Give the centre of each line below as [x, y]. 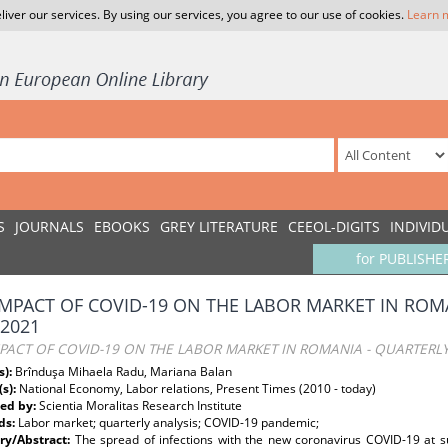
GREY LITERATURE [219, 226]
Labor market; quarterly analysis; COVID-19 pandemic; [168, 422]
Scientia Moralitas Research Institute [140, 405]
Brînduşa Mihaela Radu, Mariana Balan [123, 371]
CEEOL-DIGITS [334, 226]
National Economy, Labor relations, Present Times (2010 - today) [197, 388]
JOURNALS [49, 226]
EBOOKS [122, 226]
